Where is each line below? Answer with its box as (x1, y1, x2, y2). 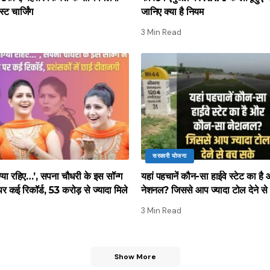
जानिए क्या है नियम (141, 5, 203, 17)
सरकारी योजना (152, 151, 187, 160)
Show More (114, 251, 156, 262)
